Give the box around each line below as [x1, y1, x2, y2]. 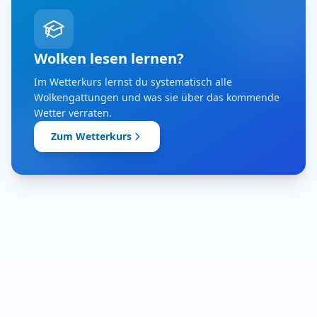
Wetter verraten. [34, 106, 112, 120]
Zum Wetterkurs [51, 129, 132, 143]
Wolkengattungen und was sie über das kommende [34, 91, 279, 104]
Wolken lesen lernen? [34, 49, 184, 68]
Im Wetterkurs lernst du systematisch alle [34, 75, 232, 88]
